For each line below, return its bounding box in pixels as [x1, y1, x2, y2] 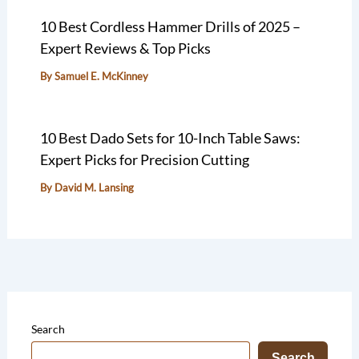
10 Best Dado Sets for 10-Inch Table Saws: [39, 129, 301, 147]
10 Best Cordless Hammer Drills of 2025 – [39, 18, 301, 36]
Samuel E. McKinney [54, 70, 148, 83]
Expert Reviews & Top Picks [39, 39, 211, 58]
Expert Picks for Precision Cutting [39, 151, 249, 169]
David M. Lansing [54, 181, 134, 195]
